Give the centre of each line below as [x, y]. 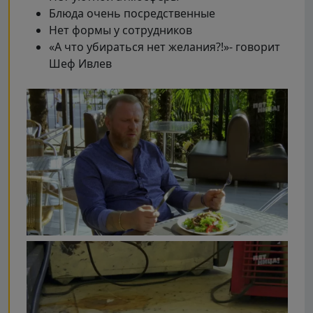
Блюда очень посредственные [132, 13]
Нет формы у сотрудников [121, 30]
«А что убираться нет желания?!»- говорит [165, 46]
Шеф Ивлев [80, 63]
